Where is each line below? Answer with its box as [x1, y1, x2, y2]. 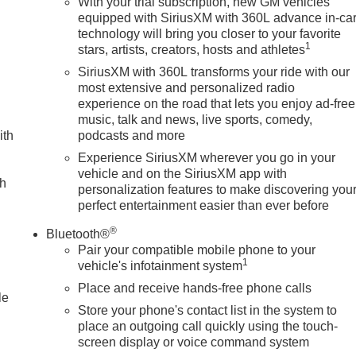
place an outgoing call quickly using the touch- [78, 319, 339, 333]
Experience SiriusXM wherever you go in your [78, 150, 336, 164]
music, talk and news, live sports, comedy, [78, 112, 313, 126]
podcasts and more [78, 128, 186, 142]
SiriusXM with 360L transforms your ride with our [78, 64, 350, 79]
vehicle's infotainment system [78, 258, 243, 273]
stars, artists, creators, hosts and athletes [78, 42, 306, 56]
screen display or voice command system [78, 335, 310, 349]
